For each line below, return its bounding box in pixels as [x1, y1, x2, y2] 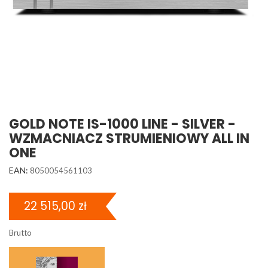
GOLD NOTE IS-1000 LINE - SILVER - [9, 115, 236, 133]
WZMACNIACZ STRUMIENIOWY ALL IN [9, 129, 249, 148]
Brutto [9, 228, 32, 237]
